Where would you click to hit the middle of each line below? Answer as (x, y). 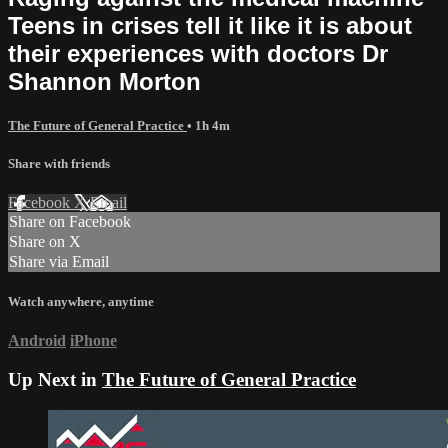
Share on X (45, 242)
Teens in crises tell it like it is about (210, 25)
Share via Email (59, 262)
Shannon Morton (104, 81)
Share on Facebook (70, 222)
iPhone (93, 341)
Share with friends (59, 163)
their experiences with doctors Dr (198, 53)
